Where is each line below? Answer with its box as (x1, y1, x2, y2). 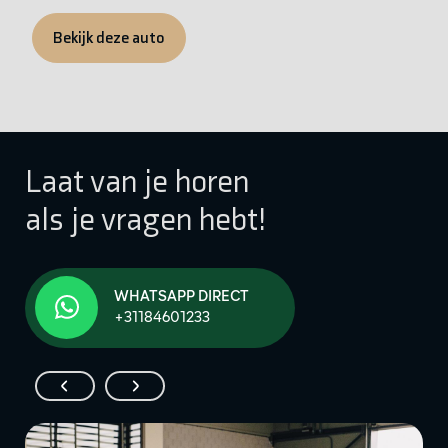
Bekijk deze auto (53, 28, 166, 48)
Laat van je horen (24, 162, 249, 201)
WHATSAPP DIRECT (113, 290, 249, 306)
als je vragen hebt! (24, 200, 267, 239)
